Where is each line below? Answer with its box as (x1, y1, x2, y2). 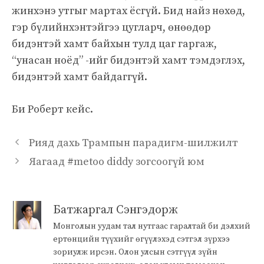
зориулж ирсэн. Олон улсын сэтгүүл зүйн (53, 246, 217, 258)
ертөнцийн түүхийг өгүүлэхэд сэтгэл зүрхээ (53, 233, 230, 245)
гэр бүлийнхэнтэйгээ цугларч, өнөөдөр (12, 20, 211, 34)
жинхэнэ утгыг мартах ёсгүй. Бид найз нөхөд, (12, 4, 245, 18)
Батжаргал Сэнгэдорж (53, 202, 178, 217)
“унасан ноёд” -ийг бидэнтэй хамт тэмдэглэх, (12, 53, 245, 67)
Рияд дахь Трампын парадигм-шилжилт (28, 136, 238, 150)
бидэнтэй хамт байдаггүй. (12, 70, 147, 84)
